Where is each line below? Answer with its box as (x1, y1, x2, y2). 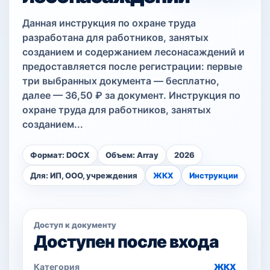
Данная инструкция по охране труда (22, 17, 196, 29)
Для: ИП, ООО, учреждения (30, 171, 137, 180)
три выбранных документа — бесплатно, (22, 75, 219, 87)
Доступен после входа (34, 231, 219, 252)
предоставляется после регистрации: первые (22, 60, 242, 72)
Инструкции (189, 171, 238, 180)
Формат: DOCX (30, 150, 90, 160)
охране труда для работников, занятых (22, 104, 211, 116)
